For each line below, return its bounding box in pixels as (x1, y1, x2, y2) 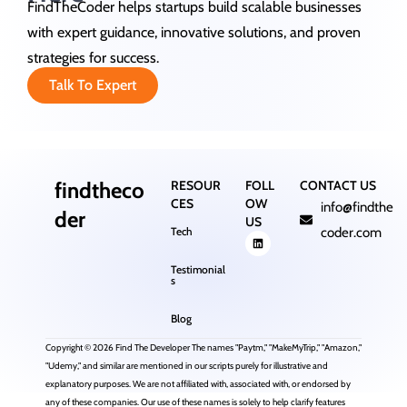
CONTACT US (300, 177, 377, 194)
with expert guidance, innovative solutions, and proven (27, 24, 361, 42)
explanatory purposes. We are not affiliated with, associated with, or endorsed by (45, 378, 351, 391)
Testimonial (170, 263, 225, 277)
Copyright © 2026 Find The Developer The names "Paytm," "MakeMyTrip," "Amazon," (45, 342, 362, 354)
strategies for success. (27, 49, 159, 67)
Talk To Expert (49, 76, 136, 94)
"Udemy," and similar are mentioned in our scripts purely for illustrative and (45, 360, 328, 372)
